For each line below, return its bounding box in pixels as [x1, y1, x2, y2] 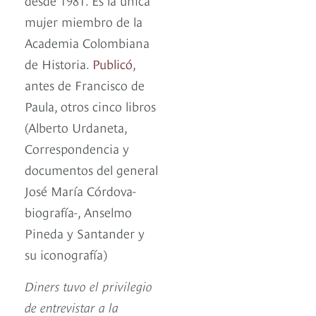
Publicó [92, 54, 133, 73]
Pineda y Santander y [25, 224, 145, 242]
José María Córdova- [25, 181, 136, 200]
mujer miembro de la [25, 12, 142, 30]
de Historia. [25, 54, 92, 73]
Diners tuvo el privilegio [25, 276, 152, 295]
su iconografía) [25, 245, 107, 263]
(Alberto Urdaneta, [25, 118, 127, 136]
